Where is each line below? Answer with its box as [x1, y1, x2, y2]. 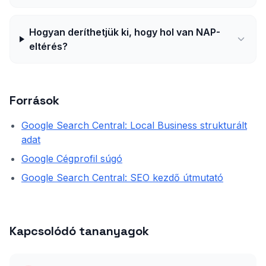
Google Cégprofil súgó [21, 153, 122, 164]
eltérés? [28, 40, 68, 52]
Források [9, 93, 59, 108]
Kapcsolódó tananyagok [9, 223, 149, 239]
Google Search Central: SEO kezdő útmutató [21, 172, 223, 183]
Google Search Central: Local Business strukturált [21, 119, 247, 131]
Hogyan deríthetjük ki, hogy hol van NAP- [28, 26, 220, 38]
